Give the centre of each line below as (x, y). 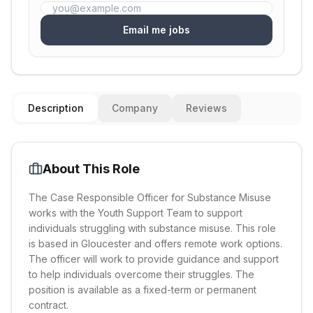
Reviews (206, 108)
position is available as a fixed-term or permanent (143, 290)
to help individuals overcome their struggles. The (141, 274)
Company (135, 108)
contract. (49, 305)
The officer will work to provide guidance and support (154, 259)
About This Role (91, 169)
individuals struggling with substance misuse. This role (152, 228)
